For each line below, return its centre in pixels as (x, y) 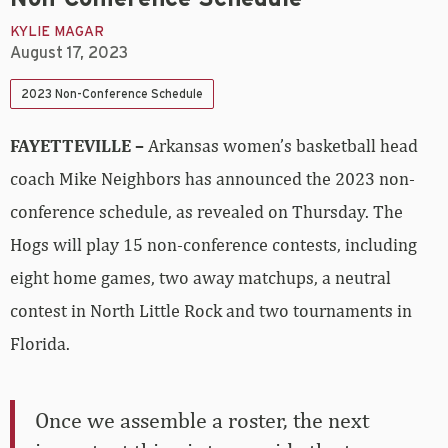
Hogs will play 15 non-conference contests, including (213, 245)
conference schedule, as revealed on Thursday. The (206, 212)
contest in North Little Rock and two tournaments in (211, 311)
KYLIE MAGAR (57, 32)
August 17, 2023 (69, 53)
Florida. (40, 344)
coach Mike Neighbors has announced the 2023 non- (212, 179)
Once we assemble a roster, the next (202, 420)
